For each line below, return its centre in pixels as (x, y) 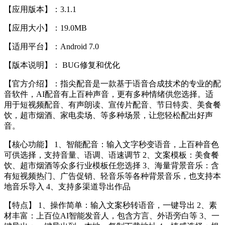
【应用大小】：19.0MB (45, 28)
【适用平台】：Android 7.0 (51, 46)
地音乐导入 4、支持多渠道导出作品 (67, 186)
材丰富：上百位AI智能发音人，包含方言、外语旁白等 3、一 (112, 215)
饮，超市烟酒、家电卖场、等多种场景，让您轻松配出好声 (108, 115)
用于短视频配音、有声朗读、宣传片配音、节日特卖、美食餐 (113, 104)
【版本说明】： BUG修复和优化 (62, 65)
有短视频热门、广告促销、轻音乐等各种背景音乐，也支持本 (113, 176)
